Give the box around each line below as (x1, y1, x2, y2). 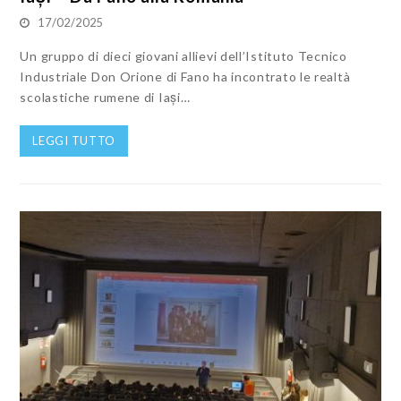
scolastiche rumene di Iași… (20, 89, 191, 105)
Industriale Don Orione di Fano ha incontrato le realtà (20, 68, 351, 84)
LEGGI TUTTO (32, 132, 116, 148)
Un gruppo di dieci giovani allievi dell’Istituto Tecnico (20, 47, 347, 64)
